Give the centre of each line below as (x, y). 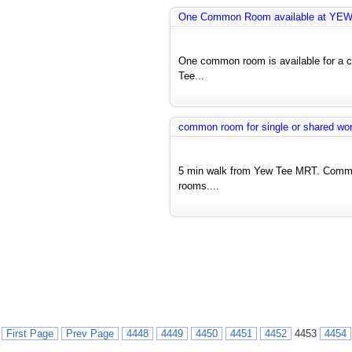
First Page (30, 334)
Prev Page (90, 334)
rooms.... (199, 186)
